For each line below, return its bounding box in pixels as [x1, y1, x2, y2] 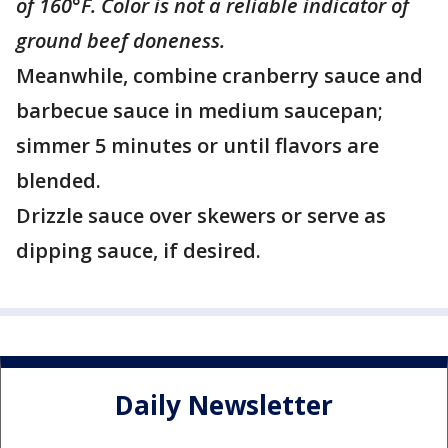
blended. [16, 167, 101, 194]
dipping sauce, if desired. [16, 237, 261, 264]
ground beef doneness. [16, 27, 225, 54]
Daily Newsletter [115, 387, 333, 424]
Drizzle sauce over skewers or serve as [16, 202, 386, 229]
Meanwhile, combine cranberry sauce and [16, 62, 423, 89]
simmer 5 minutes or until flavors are [16, 132, 379, 159]
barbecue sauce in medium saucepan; [16, 97, 383, 124]
